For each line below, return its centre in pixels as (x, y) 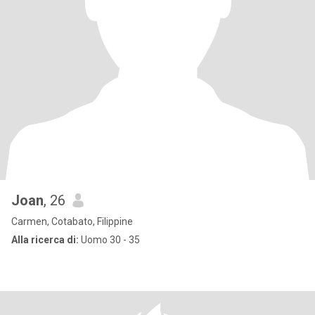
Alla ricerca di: (45, 240)
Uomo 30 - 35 (109, 240)
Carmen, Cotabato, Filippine (72, 221)
